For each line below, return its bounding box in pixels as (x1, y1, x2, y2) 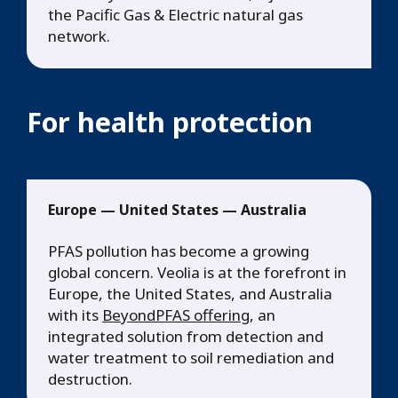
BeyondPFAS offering (102, 305, 250, 326)
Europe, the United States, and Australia (48, 283, 332, 305)
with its (48, 305, 102, 326)
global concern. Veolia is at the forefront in (48, 262, 346, 283)
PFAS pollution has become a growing (48, 241, 309, 262)
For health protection (27, 103, 313, 141)
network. (48, 26, 110, 47)
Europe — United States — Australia (48, 200, 306, 220)
